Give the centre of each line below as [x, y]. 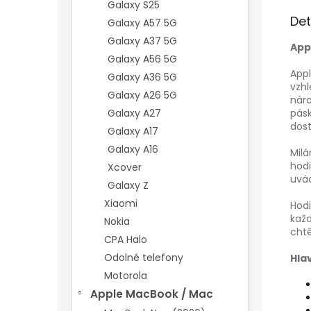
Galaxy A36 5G [142, 77]
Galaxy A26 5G [142, 95]
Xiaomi [121, 203]
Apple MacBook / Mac [152, 294]
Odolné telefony [144, 258]
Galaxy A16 [133, 149]
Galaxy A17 [133, 131]
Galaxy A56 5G [142, 59]
